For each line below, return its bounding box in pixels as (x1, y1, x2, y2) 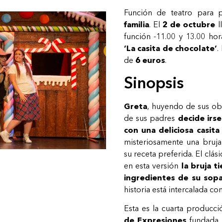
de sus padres (123, 112, 175, 123)
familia (123, 19, 149, 30)
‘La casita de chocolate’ (123, 43, 218, 54)
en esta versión (123, 160, 181, 170)
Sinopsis (123, 72, 184, 92)
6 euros (135, 55, 165, 65)
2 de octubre (162, 19, 216, 30)
